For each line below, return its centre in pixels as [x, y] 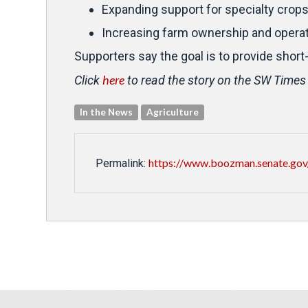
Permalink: [122, 163]
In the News [107, 112]
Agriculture [173, 112]
